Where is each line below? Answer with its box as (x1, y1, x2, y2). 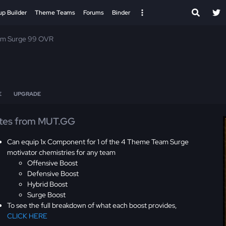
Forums (83, 9, 104, 17)
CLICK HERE (7, 211, 48, 220)
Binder (112, 9, 130, 17)
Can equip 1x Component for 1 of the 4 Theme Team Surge (7, 137, 189, 146)
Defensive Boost (27, 168, 79, 178)
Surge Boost (27, 190, 66, 199)
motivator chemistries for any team (7, 147, 116, 157)
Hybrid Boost (27, 179, 68, 189)
